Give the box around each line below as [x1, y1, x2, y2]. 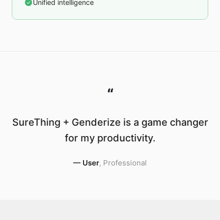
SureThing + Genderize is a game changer [12, 116, 208, 128]
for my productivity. [64, 132, 156, 144]
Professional [103, 158, 147, 167]
